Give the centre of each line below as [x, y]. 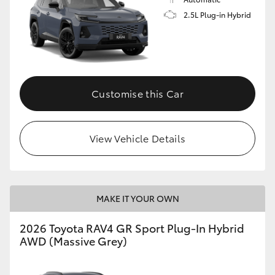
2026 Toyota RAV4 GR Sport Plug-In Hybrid [132, 228]
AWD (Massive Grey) [73, 241]
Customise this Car [137, 93]
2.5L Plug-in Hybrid [217, 14]
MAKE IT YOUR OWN [137, 199]
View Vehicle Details [137, 138]
